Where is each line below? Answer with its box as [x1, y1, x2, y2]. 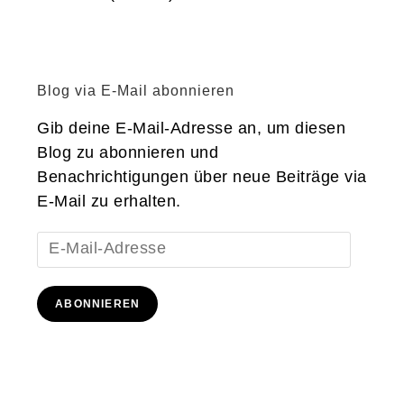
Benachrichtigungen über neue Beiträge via [37, 167, 367, 186]
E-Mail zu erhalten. [37, 191, 181, 210]
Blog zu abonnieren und [37, 142, 219, 161]
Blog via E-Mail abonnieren [37, 82, 235, 98]
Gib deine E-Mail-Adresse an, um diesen [37, 118, 346, 137]
